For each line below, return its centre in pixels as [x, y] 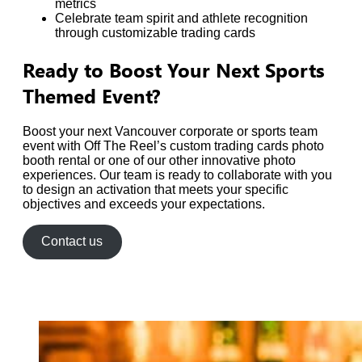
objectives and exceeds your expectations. [144, 204]
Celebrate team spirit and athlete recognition [181, 18]
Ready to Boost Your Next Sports [174, 69]
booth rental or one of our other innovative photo [159, 160]
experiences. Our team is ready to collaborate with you [177, 175]
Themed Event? [92, 95]
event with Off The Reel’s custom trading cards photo [173, 145]
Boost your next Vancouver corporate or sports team [170, 131]
